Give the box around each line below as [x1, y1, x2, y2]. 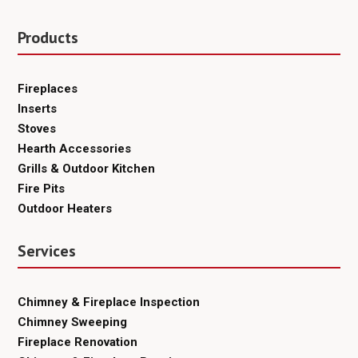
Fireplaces [18, 81, 78, 96]
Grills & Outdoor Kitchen [18, 161, 156, 176]
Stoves [18, 121, 57, 136]
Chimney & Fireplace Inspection [18, 294, 201, 309]
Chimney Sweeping [18, 314, 128, 329]
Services [18, 240, 77, 261]
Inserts [18, 101, 58, 116]
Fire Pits [18, 181, 66, 196]
